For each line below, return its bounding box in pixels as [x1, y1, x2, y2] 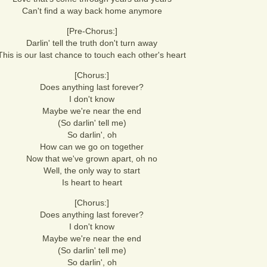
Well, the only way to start [44, 166, 140, 175]
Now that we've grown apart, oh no [26, 154, 157, 163]
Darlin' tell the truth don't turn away [26, 38, 157, 48]
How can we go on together [40, 142, 144, 151]
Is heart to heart [61, 178, 122, 187]
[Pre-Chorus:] [66, 26, 117, 36]
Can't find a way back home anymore [21, 6, 162, 15]
